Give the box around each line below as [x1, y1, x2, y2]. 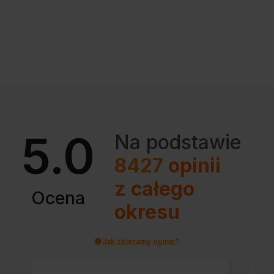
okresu [114, 199, 180, 224]
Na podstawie [114, 130, 242, 154]
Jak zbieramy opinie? [102, 236, 180, 246]
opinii [163, 153, 221, 177]
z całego [114, 176, 195, 201]
